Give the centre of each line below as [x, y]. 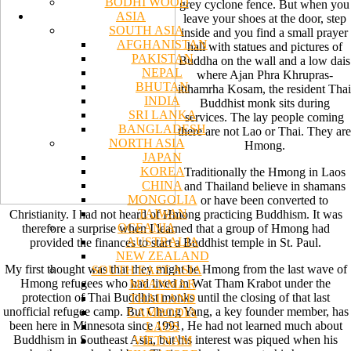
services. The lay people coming [264, 118]
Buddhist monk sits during [264, 103]
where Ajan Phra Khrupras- [264, 75]
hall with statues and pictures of [264, 47]
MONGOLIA [162, 199]
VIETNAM [162, 340]
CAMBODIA [162, 312]
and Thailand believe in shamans [264, 186]
